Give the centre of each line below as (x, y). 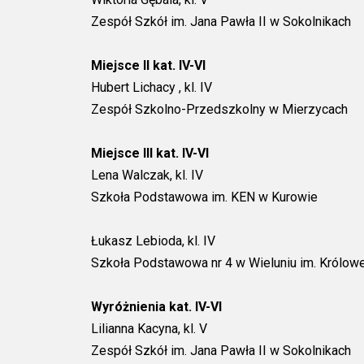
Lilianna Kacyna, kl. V (149, 328)
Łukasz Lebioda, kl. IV (153, 240)
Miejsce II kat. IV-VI (148, 65)
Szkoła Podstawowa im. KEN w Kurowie (204, 197)
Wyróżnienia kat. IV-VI (156, 306)
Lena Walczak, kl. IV (147, 175)
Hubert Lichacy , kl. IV (152, 87)
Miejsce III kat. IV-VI (150, 153)
